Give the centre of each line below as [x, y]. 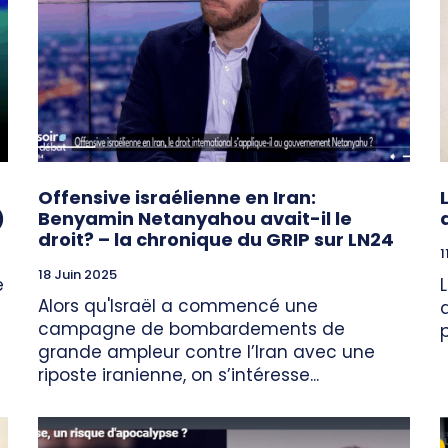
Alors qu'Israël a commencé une [178, 306]
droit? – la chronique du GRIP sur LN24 [216, 240]
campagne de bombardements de [191, 329]
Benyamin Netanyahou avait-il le [195, 219]
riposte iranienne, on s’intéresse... [178, 375]
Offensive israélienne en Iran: [177, 198]
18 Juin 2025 [77, 275]
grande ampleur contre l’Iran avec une [206, 352]
